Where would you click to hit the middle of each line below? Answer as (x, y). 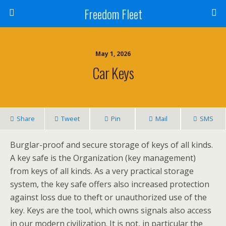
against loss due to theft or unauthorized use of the (108, 197)
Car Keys (113, 73)
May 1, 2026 (113, 54)
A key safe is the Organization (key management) (103, 158)
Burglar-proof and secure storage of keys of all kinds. (111, 145)
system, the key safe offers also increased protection (110, 184)
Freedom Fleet (113, 14)
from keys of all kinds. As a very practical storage (102, 171)
